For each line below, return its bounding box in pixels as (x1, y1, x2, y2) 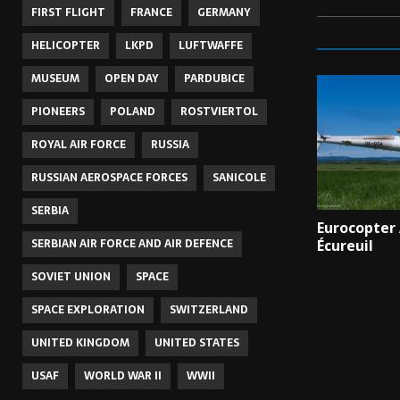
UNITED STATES (154, 334, 239, 353)
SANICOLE (212, 169, 266, 187)
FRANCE (130, 4, 172, 22)
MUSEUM (31, 70, 79, 88)
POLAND (110, 103, 155, 121)
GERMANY (197, 4, 251, 22)
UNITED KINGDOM (31, 334, 129, 353)
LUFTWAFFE (179, 37, 243, 55)
